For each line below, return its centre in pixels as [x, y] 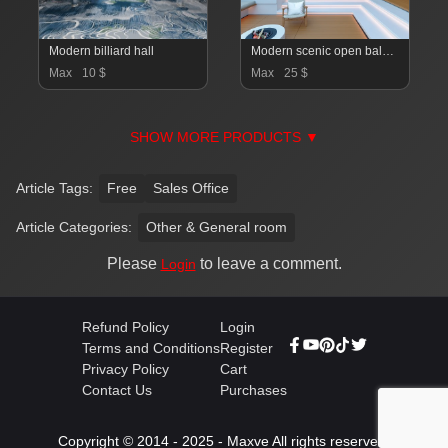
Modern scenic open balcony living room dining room [388, 50]
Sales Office [191, 187]
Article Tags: [54, 187]
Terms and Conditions [150, 347]
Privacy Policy [125, 368]
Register [246, 347]
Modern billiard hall [101, 50]
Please [133, 263]
